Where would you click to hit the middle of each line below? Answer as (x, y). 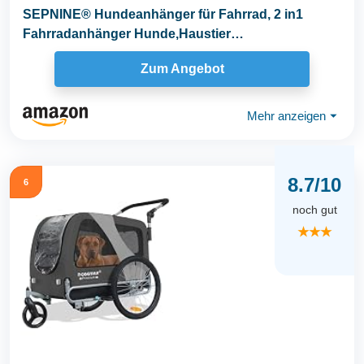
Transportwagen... (78, 53)
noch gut (314, 210)
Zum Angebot (182, 69)
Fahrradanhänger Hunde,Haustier (127, 33)
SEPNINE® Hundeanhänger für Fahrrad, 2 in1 (163, 14)
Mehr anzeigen (286, 116)
